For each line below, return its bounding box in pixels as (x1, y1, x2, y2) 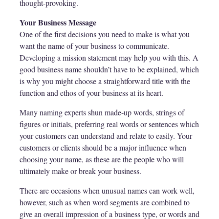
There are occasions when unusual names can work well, (20, 185, 195, 196)
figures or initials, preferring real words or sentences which (20, 119, 199, 129)
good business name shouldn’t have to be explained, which (20, 64, 199, 74)
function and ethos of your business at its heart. (20, 88, 163, 98)
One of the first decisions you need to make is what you (20, 29, 190, 39)
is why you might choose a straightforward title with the (20, 76, 190, 86)
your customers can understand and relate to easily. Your (20, 131, 192, 141)
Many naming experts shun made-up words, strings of (20, 107, 184, 117)
